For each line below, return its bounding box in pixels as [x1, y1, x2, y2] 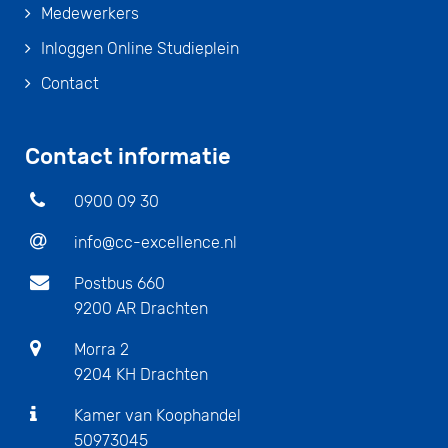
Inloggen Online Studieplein [41, 38, 239, 58]
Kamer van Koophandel [74, 405, 241, 425]
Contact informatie [25, 142, 231, 170]
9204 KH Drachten [74, 364, 208, 384]
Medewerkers [41, 3, 139, 23]
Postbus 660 [74, 273, 165, 293]
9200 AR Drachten [74, 298, 208, 318]
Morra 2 [74, 339, 129, 359]
